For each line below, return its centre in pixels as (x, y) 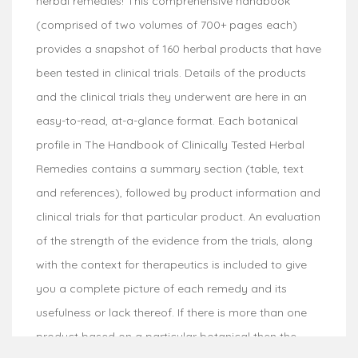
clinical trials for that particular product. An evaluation (178, 216)
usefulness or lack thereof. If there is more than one (171, 312)
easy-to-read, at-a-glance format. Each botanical (167, 120)
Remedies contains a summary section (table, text (170, 168)
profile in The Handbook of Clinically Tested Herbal (170, 144)
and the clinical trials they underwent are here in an (171, 96)
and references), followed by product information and (178, 192)
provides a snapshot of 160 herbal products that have (179, 48)
